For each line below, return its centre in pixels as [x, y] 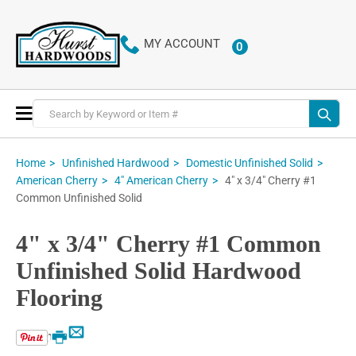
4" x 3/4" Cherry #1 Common [168, 244]
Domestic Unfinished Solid [250, 163]
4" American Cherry [161, 181]
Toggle [51, 112]
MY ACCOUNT [182, 44]
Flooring [59, 298]
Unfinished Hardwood [116, 163]
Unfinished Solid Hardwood [159, 271]
